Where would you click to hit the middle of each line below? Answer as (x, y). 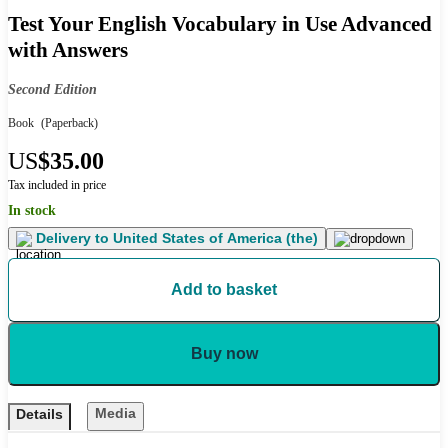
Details (39, 414)
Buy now (224, 354)
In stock (32, 211)
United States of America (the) (213, 238)
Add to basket (224, 290)
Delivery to (72, 238)
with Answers (68, 49)
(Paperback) (68, 123)
